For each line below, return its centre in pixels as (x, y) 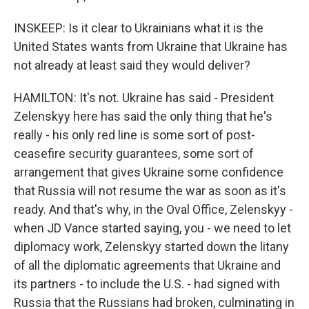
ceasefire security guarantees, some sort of (134, 153)
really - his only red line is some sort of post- (134, 135)
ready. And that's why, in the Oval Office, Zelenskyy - (153, 209)
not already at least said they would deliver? (132, 65)
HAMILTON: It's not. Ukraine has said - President (144, 98)
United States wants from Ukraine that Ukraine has (151, 47)
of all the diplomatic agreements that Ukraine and (147, 265)
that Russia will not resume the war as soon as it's (150, 191)
